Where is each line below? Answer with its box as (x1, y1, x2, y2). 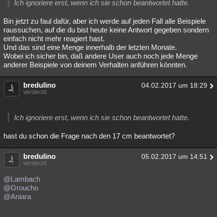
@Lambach (3, 175, 40, 184)
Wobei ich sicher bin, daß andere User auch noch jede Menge (3, 52, 198, 61)
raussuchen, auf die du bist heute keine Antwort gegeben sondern (3, 26, 209, 34)
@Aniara (3, 192, 31, 201)
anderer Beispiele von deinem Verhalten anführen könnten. (3, 61, 187, 69)
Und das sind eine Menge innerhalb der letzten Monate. (3, 43, 177, 52)
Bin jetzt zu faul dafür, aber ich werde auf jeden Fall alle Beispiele (3, 17, 206, 26)
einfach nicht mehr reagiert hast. (3, 34, 105, 43)
